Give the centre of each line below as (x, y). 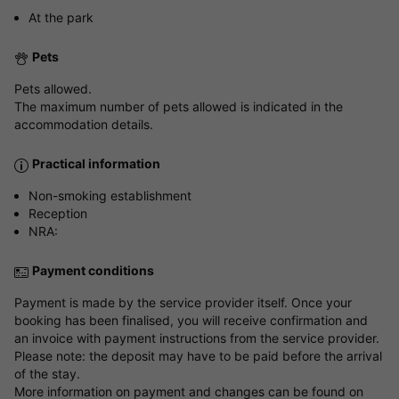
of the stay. (47, 374)
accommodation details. (84, 125)
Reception (58, 214)
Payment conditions (93, 271)
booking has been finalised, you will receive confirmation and (191, 321)
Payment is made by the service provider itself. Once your (183, 303)
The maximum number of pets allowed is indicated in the (179, 107)
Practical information (96, 164)
